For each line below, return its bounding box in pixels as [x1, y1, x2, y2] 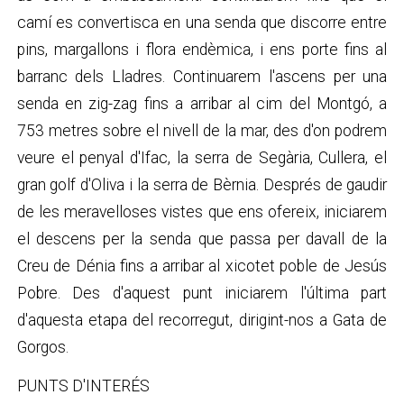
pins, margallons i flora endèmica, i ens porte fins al [16, 41, 388, 60]
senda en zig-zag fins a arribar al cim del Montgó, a [16, 95, 388, 114]
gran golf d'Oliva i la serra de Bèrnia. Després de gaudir [16, 176, 388, 195]
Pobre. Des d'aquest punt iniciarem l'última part [16, 284, 388, 303]
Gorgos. [16, 338, 69, 357]
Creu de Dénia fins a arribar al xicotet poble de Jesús [16, 257, 388, 276]
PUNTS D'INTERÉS [16, 377, 150, 396]
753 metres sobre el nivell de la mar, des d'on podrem [16, 122, 388, 141]
